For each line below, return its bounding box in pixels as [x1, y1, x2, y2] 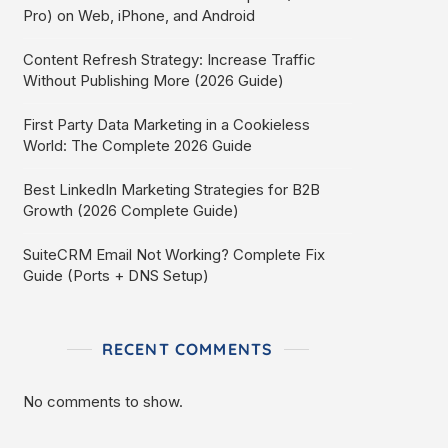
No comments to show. [23, 392, 183, 411]
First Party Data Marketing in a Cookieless [23, 115, 310, 134]
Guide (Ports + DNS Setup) [23, 266, 209, 285]
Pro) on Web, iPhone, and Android [23, 6, 255, 25]
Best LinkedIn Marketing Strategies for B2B [23, 180, 320, 199]
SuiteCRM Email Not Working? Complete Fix [23, 245, 325, 264]
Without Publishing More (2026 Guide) [23, 71, 284, 90]
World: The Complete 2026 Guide [23, 136, 252, 155]
